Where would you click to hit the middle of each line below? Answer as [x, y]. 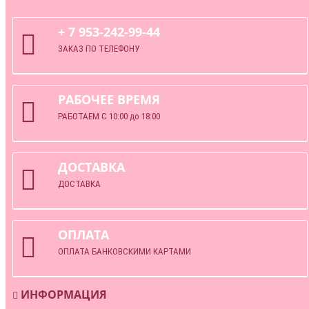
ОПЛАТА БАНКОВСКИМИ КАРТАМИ [124, 252]
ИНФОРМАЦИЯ [62, 295]
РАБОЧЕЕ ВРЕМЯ [109, 100]
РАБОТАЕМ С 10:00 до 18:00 [109, 117]
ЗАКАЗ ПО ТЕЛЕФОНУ [99, 49]
